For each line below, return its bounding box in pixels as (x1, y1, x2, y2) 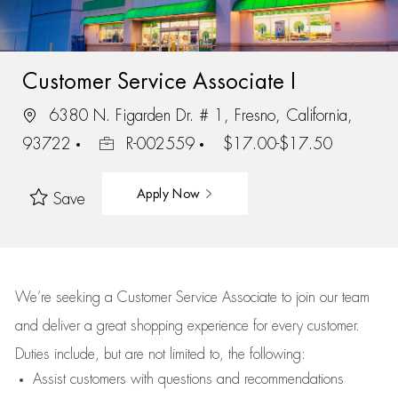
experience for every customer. (187, 319, 360, 333)
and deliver (14, 319, 84, 333)
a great (84, 319, 131, 333)
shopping (130, 319, 187, 333)
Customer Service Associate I (21, 70, 296, 92)
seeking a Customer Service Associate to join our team (51, 291, 370, 305)
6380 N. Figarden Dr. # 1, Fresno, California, (43, 107, 353, 123)
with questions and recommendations (125, 372, 344, 386)
